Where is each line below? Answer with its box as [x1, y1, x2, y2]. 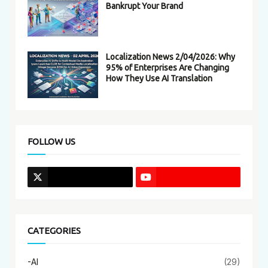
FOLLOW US [28, 136, 75, 147]
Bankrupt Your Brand [106, 1, 183, 11]
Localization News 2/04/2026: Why [106, 52, 235, 62]
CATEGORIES [28, 226, 81, 236]
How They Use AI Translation [106, 74, 212, 84]
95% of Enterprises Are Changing [106, 63, 229, 73]
